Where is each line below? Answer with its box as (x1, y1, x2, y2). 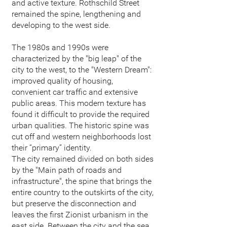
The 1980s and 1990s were (12, 43, 108, 52)
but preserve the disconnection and (12, 199, 136, 208)
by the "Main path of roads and (12, 165, 122, 175)
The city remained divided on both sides (12, 154, 154, 164)
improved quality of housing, (12, 76, 113, 86)
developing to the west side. (12, 20, 110, 30)
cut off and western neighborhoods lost (12, 132, 151, 141)
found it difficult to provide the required (12, 109, 149, 119)
